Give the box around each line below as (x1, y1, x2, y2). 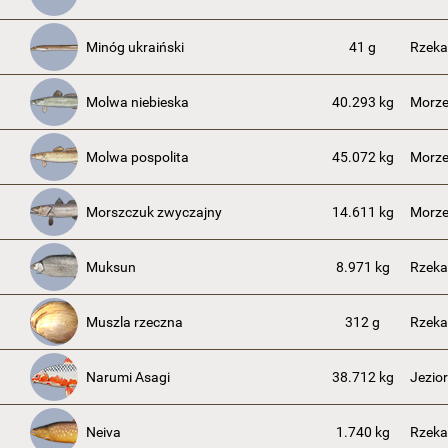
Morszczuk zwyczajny (86, 204, 222, 220)
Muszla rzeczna (86, 314, 183, 330)
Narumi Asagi (86, 369, 170, 385)
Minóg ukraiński (86, 39, 184, 55)
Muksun (86, 259, 136, 275)
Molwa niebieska (86, 94, 189, 110)
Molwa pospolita (86, 149, 189, 165)
